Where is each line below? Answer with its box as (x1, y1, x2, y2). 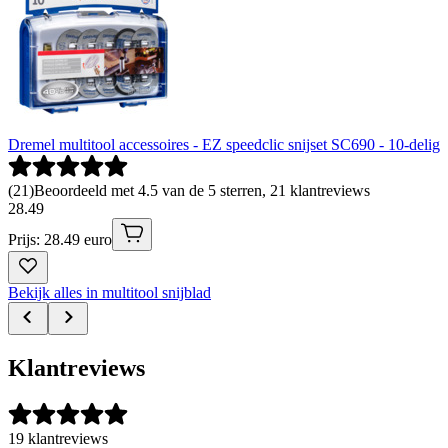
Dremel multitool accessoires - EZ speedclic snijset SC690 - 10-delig (8, 135, 440, 153)
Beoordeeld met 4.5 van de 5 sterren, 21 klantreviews (34, 181, 370, 199)
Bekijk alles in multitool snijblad (8, 283, 211, 301)
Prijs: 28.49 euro (8, 230, 112, 248)
